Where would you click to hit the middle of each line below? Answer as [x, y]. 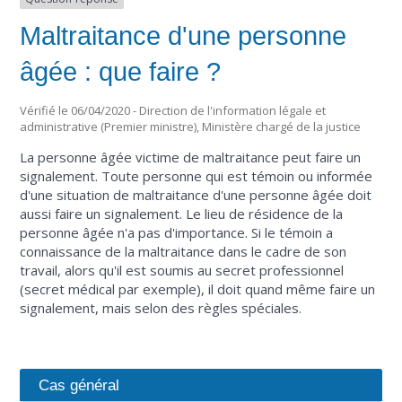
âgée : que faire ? [121, 71]
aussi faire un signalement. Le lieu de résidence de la [182, 214]
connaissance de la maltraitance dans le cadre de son [184, 252]
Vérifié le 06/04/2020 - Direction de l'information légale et [173, 111]
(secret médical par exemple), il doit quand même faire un [198, 289]
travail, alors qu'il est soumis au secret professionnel [182, 271]
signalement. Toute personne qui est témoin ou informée [197, 176]
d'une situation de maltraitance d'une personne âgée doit [196, 195]
